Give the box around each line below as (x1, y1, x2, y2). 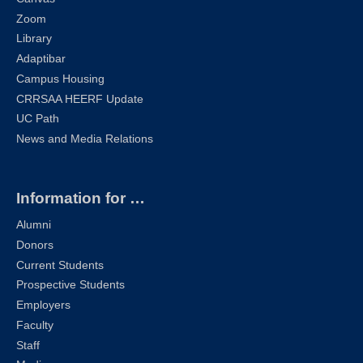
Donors (16, 238, 53, 251)
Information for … (16, 189, 145, 207)
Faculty (16, 318, 53, 331)
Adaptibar (16, 53, 66, 66)
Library (16, 32, 52, 45)
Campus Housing (16, 72, 105, 85)
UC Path (16, 113, 59, 126)
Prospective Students (16, 279, 125, 292)
